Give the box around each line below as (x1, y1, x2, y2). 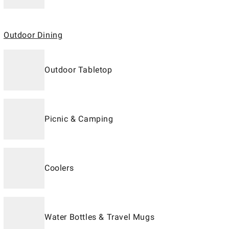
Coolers (44, 163, 74, 173)
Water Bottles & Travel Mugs (44, 212, 155, 222)
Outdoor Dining (4, 30, 63, 40)
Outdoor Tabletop (44, 65, 112, 75)
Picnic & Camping (44, 114, 113, 124)
